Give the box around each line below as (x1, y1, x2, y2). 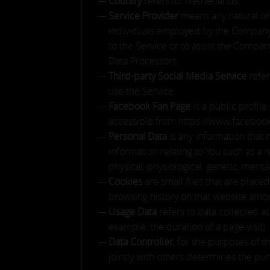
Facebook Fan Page (108, 99, 191, 113)
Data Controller (108, 235, 174, 248)
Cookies (108, 175, 143, 188)
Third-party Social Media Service (108, 69, 247, 83)
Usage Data (108, 205, 157, 218)
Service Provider (108, 9, 179, 22)
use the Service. (108, 84, 177, 98)
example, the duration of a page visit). (108, 220, 268, 233)
